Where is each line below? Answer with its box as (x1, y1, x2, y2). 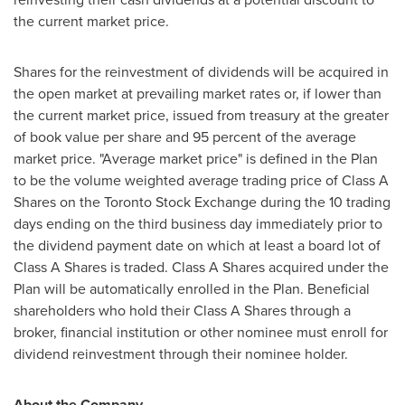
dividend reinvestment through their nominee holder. (14, 344, 348, 364)
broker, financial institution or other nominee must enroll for (14, 322, 388, 343)
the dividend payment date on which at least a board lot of (14, 235, 381, 256)
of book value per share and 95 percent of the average (14, 127, 356, 147)
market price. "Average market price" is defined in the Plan (14, 148, 378, 169)
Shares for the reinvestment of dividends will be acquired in (14, 61, 389, 82)
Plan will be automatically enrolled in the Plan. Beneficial (14, 278, 370, 299)
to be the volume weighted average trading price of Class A (14, 170, 389, 191)
